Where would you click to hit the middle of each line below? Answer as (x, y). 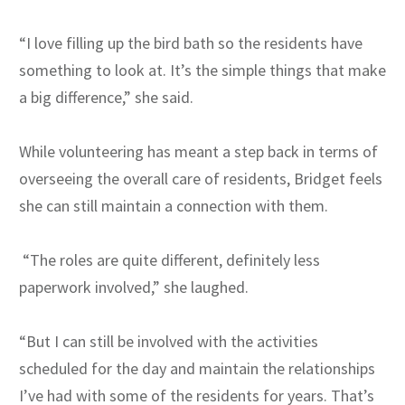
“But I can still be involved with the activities (169, 342)
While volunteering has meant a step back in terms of (198, 152)
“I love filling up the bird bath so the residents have (191, 43)
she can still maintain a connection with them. (174, 206)
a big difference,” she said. (106, 98)
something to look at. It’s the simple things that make (202, 71)
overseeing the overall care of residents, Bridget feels (201, 179)
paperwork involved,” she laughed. (134, 287)
